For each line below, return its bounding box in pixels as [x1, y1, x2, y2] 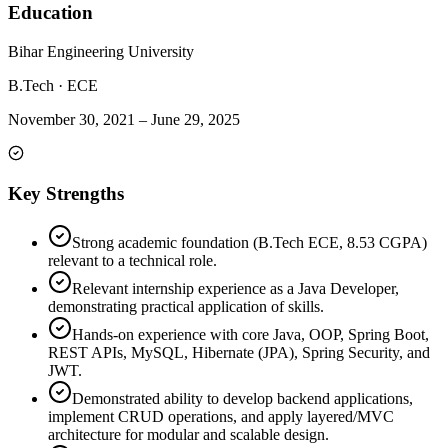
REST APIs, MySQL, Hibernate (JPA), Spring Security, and [48, 344, 430, 362]
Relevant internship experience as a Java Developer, [72, 280, 399, 298]
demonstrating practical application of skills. [48, 298, 324, 316]
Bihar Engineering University [8, 42, 194, 60]
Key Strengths [8, 183, 124, 205]
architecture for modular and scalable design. [48, 426, 329, 444]
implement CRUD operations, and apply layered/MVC [48, 408, 394, 426]
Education [8, 2, 93, 24]
